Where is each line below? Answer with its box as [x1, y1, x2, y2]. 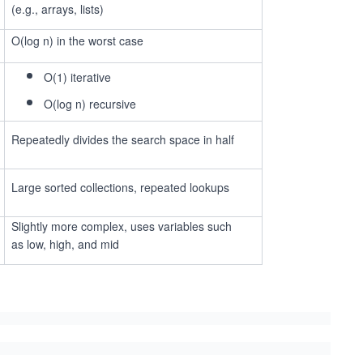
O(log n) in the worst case [11, 32, 143, 49]
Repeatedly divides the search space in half [11, 131, 234, 147]
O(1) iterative [44, 69, 111, 85]
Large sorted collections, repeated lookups [11, 179, 229, 195]
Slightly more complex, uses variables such [11, 218, 232, 234]
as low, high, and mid [11, 236, 119, 252]
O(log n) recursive [44, 96, 136, 112]
